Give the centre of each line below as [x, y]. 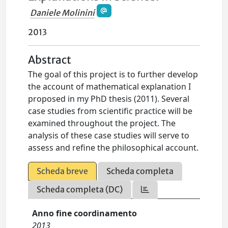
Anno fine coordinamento [85, 213]
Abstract [50, 60]
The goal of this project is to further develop [113, 75]
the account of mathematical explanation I [110, 87]
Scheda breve [63, 171]
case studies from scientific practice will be [110, 111]
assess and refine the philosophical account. [113, 148]
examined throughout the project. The [102, 123]
